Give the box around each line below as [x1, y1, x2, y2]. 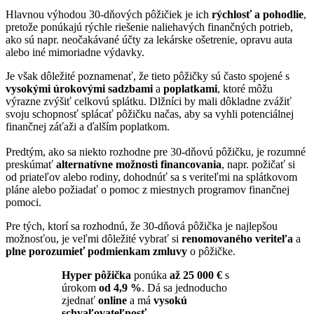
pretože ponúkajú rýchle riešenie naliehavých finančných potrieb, [6, 20, 293, 33]
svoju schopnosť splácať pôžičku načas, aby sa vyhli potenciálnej [6, 107, 294, 120]
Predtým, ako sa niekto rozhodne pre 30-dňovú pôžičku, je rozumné [6, 145, 306, 158]
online [98, 294, 127, 306]
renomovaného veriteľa [182, 232, 293, 245]
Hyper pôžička [62, 268, 131, 281]
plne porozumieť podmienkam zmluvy [6, 245, 187, 257]
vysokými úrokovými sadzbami [6, 82, 153, 95]
